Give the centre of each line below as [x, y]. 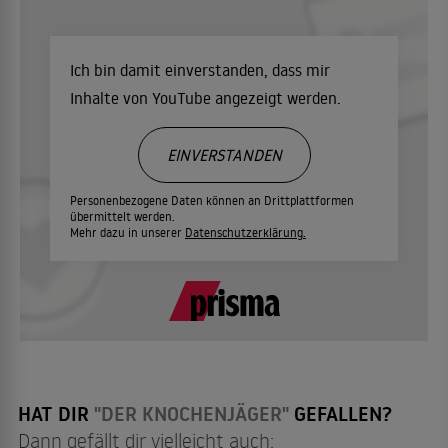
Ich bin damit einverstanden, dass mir [200, 70]
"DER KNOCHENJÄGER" [191, 414]
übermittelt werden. [122, 216]
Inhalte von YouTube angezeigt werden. [205, 98]
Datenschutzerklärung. [245, 232]
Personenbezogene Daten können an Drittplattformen [212, 200]
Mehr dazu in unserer [127, 232]
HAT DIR [56, 414]
